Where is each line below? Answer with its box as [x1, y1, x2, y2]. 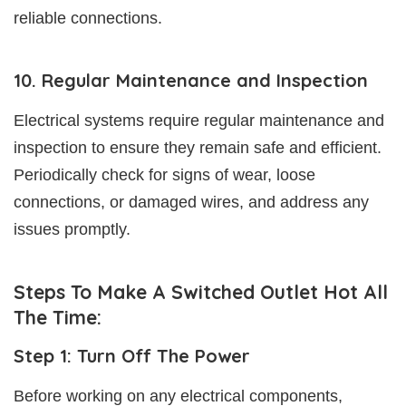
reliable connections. [14, 8, 162, 27]
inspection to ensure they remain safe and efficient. [14, 138, 382, 157]
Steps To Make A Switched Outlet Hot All [14, 279, 388, 304]
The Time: [14, 304, 101, 329]
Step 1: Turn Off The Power [14, 343, 250, 367]
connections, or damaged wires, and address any [14, 192, 369, 211]
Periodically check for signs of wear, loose [14, 165, 315, 184]
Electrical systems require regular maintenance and [14, 111, 384, 130]
